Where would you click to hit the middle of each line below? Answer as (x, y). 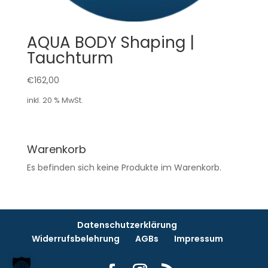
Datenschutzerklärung (127, 225)
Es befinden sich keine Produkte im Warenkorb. (124, 168)
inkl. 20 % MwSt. (55, 100)
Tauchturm (70, 58)
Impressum (198, 239)
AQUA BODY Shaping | (110, 42)
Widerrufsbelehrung (75, 239)
